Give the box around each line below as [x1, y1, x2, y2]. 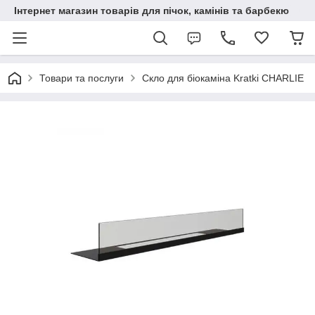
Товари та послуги [39, 72, 124, 84]
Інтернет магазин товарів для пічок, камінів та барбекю [14, 5, 289, 16]
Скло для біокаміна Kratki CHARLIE [142, 72, 304, 84]
